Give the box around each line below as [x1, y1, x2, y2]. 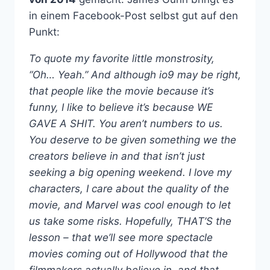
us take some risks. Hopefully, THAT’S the [29, 215, 231, 227]
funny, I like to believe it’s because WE [29, 101, 213, 113]
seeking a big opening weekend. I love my [29, 166, 231, 178]
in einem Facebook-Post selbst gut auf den [29, 9, 238, 22]
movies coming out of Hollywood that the [29, 247, 228, 260]
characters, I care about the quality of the [29, 182, 229, 195]
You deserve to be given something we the [29, 133, 236, 146]
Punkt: [29, 25, 60, 38]
